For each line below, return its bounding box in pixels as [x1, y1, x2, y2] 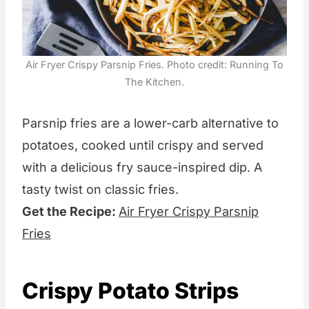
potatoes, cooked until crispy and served [22, 137, 263, 152]
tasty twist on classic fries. [22, 181, 179, 197]
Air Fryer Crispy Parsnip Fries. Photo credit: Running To [26, 58, 283, 70]
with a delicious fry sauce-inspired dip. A [22, 159, 262, 175]
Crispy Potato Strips [22, 277, 239, 304]
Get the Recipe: [22, 203, 119, 219]
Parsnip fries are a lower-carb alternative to [22, 115, 279, 130]
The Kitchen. [125, 75, 184, 88]
